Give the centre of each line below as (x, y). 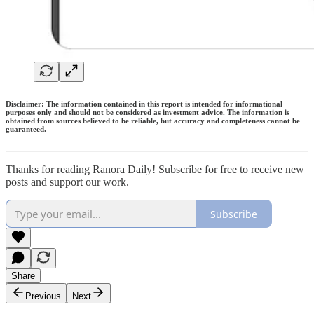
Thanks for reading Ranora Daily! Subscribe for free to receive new (155, 170)
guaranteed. (26, 129)
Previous (43, 296)
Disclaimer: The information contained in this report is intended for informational (144, 104)
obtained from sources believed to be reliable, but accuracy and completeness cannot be (153, 121)
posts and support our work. (67, 182)
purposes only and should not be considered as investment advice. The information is (148, 112)
